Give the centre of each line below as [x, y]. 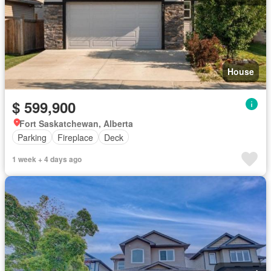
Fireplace [75, 137]
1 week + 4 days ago [47, 159]
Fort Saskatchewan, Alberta [76, 123]
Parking [32, 137]
